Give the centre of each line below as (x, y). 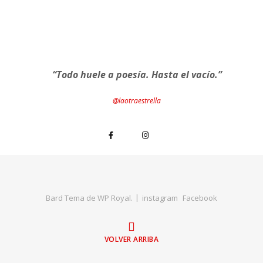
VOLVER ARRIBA (131, 239)
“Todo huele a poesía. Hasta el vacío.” (137, 75)
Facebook (200, 198)
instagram (160, 198)
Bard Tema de (72, 198)
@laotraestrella (137, 101)
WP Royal (114, 198)
